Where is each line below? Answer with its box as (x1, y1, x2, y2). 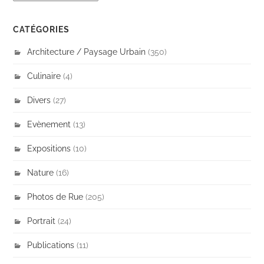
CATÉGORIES (13, 24, 70, 34)
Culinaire (27, 70, 61, 81)
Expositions (27, 143, 71, 153)
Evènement (27, 118, 71, 129)
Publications (27, 239, 75, 250)
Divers (27, 94, 51, 105)
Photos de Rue (27, 191, 84, 202)
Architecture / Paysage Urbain (27, 46, 146, 57)
